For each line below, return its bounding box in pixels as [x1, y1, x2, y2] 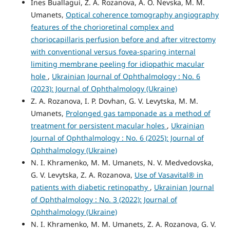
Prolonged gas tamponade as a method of [65, 108, 210, 119]
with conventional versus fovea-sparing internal [30, 47, 196, 57]
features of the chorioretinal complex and [30, 22, 174, 32]
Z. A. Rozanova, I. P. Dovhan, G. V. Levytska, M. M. [30, 96, 198, 106]
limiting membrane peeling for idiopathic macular [30, 59, 204, 69]
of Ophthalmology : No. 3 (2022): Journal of [30, 195, 177, 205]
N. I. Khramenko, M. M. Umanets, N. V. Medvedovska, [30, 158, 214, 168]
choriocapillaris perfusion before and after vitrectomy [30, 34, 216, 45]
